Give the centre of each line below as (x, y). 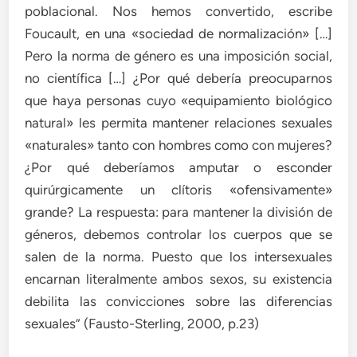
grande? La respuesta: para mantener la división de (178, 212)
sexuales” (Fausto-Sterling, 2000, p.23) (142, 324)
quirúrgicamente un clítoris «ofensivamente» (178, 190)
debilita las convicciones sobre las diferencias (178, 302)
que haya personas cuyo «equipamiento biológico (178, 101)
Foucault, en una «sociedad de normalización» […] (178, 34)
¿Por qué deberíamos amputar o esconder (178, 168)
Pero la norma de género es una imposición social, (178, 56)
